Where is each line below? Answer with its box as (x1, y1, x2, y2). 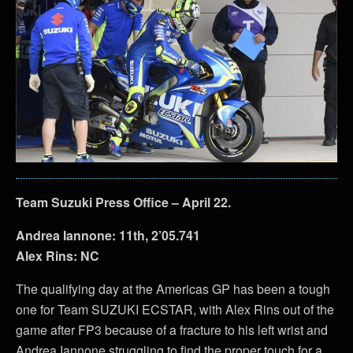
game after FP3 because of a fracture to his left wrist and (16, 320, 328, 339)
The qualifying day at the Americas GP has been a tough (16, 279, 330, 298)
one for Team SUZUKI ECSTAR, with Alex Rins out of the (16, 299, 334, 318)
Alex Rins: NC (16, 246, 99, 265)
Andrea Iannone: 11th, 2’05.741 (16, 225, 200, 244)
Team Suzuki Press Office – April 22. (16, 192, 231, 211)
